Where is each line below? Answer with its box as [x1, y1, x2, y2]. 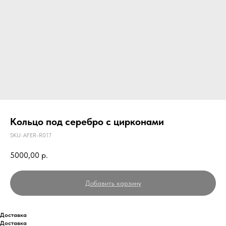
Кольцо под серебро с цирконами [10, 116, 164, 128]
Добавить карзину [85, 179, 141, 187]
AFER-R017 [23, 132, 51, 139]
